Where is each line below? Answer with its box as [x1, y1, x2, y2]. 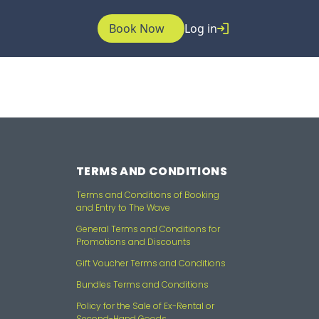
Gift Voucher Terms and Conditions [76, 256, 226, 269]
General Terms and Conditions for [76, 222, 220, 235]
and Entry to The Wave [76, 201, 170, 214]
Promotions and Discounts [76, 235, 191, 248]
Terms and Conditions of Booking [76, 188, 219, 201]
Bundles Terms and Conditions [76, 278, 209, 291]
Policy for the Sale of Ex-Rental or [76, 299, 214, 312]
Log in [184, 21, 217, 36]
